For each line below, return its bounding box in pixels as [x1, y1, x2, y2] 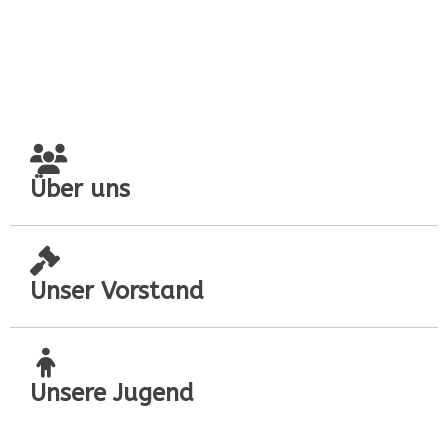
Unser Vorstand [30, 277, 204, 305]
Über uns [30, 175, 130, 203]
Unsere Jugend [30, 379, 194, 407]
